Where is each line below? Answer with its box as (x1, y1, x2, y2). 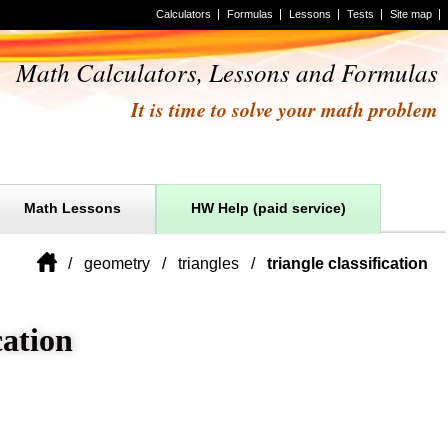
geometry (84, 255, 150, 272)
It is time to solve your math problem (131, 95, 438, 123)
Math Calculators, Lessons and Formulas (16, 55, 438, 89)
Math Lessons (23, 200, 121, 216)
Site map (390, 8, 432, 20)
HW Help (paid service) (190, 200, 346, 216)
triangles (178, 255, 239, 272)
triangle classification (267, 255, 428, 272)
